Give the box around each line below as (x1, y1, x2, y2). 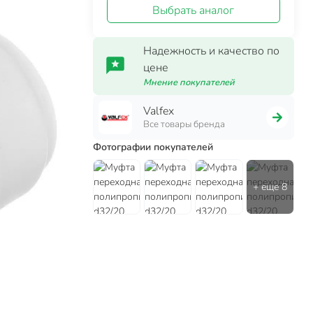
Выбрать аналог (152, 2, 235, 18)
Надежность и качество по (143, 43, 280, 59)
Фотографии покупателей (93, 140, 214, 154)
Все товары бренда (143, 117, 226, 131)
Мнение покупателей (143, 75, 235, 89)
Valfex (143, 103, 175, 119)
